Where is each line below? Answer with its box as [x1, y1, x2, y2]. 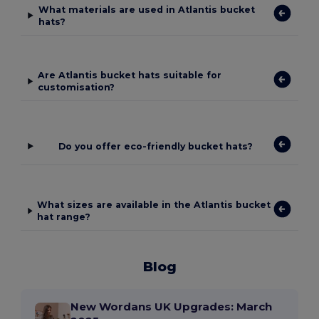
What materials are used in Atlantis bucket [38, 4, 255, 15]
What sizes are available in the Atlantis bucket [37, 199, 271, 211]
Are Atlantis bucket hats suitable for [37, 70, 221, 81]
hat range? [37, 211, 91, 223]
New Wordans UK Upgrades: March [70, 300, 273, 314]
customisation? [37, 82, 115, 93]
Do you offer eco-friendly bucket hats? [58, 140, 253, 152]
